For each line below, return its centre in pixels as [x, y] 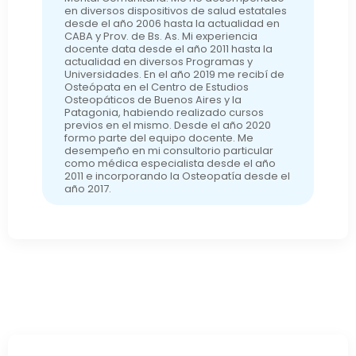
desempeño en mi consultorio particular [168, 150]
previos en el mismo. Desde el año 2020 [167, 125]
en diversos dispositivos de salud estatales [175, 10]
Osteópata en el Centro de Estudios [156, 87]
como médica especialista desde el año [170, 163]
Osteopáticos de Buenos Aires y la [153, 99]
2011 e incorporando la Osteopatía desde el [177, 176]
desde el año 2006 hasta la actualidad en [172, 23]
